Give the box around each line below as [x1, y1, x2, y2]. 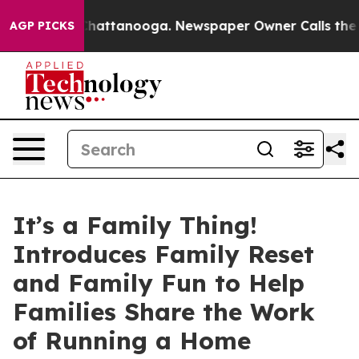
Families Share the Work [13, 296, 315, 327]
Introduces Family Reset [13, 239, 314, 269]
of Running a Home [13, 325, 251, 356]
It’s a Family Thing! [13, 210, 257, 240]
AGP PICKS [10, 18, 75, 33]
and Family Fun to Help [13, 268, 305, 298]
